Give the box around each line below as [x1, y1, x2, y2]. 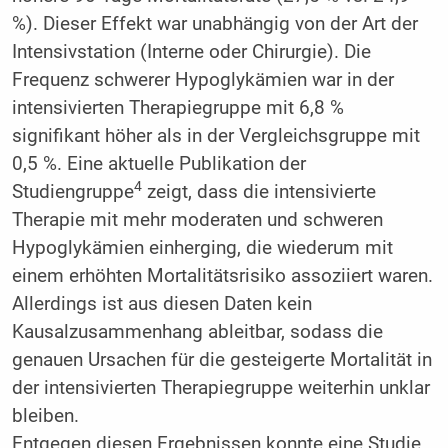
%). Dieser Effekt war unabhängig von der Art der [11, 13, 418, 36]
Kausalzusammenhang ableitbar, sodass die [11, 321, 383, 344]
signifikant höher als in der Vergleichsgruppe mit [11, 125, 420, 148]
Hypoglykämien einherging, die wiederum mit [11, 237, 393, 260]
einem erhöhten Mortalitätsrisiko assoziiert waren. [11, 265, 433, 288]
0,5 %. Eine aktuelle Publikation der [11, 153, 306, 176]
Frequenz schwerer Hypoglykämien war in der [11, 69, 394, 92]
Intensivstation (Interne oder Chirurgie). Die [11, 41, 371, 64]
